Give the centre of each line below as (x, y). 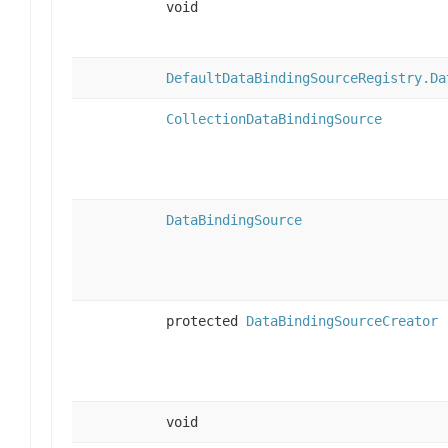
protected (206, 320)
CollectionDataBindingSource (274, 118)
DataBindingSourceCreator (342, 320)
